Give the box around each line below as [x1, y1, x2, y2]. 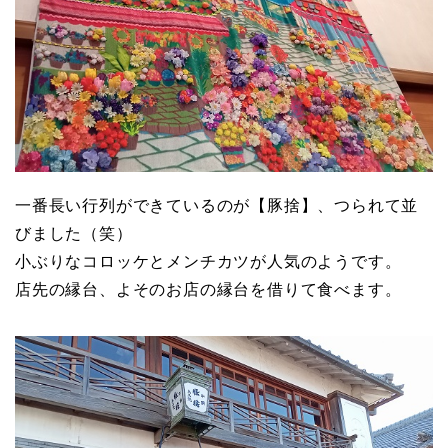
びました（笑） [15, 225, 133, 243]
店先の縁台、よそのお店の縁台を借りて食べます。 [15, 281, 402, 299]
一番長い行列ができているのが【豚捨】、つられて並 [15, 197, 419, 215]
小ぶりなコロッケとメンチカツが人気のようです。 [15, 253, 402, 271]
